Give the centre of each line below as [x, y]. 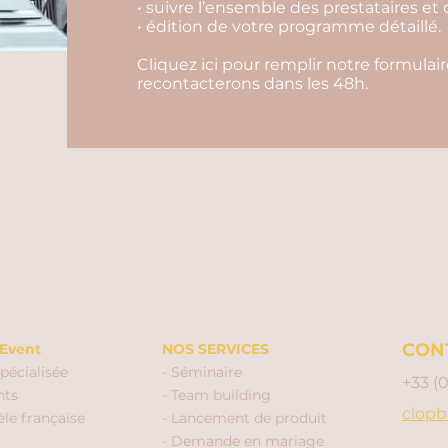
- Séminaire [202, 372]
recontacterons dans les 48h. [253, 83]
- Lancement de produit [244, 418]
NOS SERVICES [215, 349]
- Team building [216, 395]
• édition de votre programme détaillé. [289, 26]
